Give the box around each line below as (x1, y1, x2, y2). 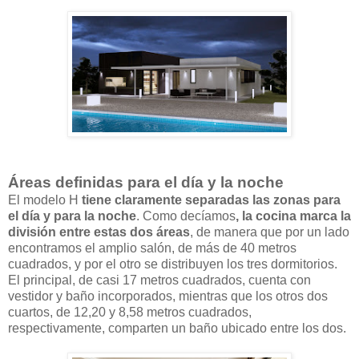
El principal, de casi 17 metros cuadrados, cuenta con (8, 272, 311, 287)
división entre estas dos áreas (8, 224, 190, 239)
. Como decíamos (136, 208, 236, 223)
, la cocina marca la (236, 208, 351, 223)
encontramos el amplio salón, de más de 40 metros (8, 240, 296, 255)
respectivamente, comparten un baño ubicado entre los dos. (8, 321, 346, 335)
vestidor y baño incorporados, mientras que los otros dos (8, 288, 328, 303)
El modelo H (8, 192, 82, 207)
